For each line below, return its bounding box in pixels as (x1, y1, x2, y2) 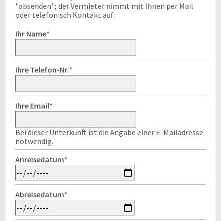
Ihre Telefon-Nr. (15, 65, 69, 74)
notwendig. (15, 136, 53, 146)
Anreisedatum (15, 154, 64, 164)
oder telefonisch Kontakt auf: (15, 10, 115, 20)
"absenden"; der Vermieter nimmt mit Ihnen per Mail (15, 1, 193, 11)
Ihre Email (15, 101, 49, 110)
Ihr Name (15, 29, 46, 38)
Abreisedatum (15, 189, 64, 199)
